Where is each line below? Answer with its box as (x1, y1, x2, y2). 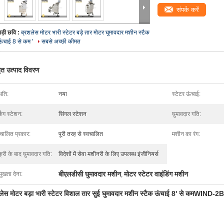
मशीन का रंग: (172, 130, 200, 137)
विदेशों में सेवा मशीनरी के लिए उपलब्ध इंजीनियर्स (58, 150, 158, 157)
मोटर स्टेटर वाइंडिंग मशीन (124, 170, 188, 178)
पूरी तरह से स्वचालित (58, 130, 103, 137)
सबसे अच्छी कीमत (41, 38, 80, 45)
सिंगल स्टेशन (58, 110, 86, 117)
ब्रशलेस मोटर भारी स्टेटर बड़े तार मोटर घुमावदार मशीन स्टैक (21, 29, 149, 36)
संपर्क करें (176, 6, 199, 13)
